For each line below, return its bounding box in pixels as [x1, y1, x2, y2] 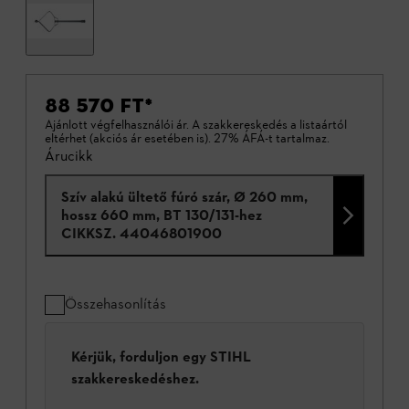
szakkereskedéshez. [71, 370, 199, 388]
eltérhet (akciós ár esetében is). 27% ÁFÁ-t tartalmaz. [45, 131, 330, 146]
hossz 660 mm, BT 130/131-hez [61, 206, 262, 224]
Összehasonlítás [65, 295, 166, 312]
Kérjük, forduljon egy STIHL [71, 348, 251, 366]
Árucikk [45, 147, 93, 164]
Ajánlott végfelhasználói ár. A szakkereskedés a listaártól [45, 117, 347, 132]
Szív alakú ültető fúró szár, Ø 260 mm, [61, 188, 308, 205]
